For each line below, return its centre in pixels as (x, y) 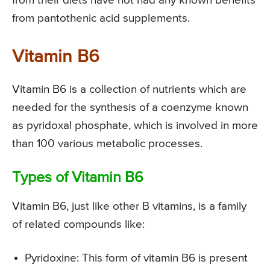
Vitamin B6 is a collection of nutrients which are (129, 89)
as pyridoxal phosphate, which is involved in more (135, 125)
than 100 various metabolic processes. (107, 143)
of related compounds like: (78, 224)
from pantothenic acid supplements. (101, 18)
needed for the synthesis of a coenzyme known (130, 107)
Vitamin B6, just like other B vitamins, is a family (129, 206)
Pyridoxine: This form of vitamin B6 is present (136, 258)
